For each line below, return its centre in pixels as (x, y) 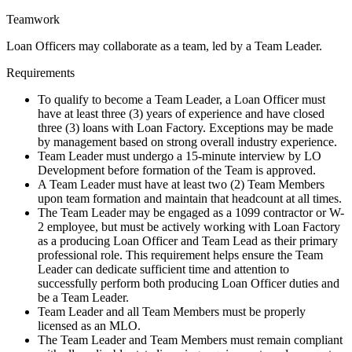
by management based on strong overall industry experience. (187, 142)
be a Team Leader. (83, 298)
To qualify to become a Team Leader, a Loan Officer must (181, 100)
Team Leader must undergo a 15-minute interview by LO (180, 156)
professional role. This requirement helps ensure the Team (180, 255)
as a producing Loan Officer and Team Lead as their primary (188, 241)
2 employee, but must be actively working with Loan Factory (189, 227)
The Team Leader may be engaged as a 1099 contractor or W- (191, 213)
